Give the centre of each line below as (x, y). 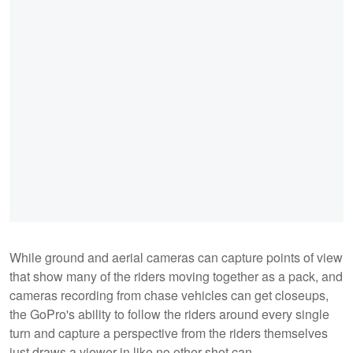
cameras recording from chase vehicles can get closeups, (169, 295)
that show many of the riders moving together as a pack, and (176, 276)
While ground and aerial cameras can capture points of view (176, 257)
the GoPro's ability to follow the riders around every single (169, 314)
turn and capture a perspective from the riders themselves (169, 333)
